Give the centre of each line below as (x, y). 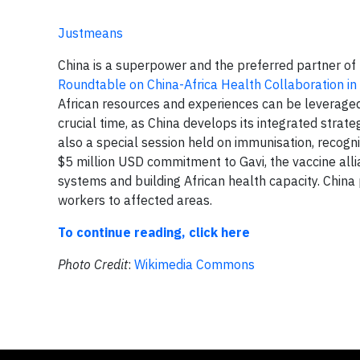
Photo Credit (93, 264)
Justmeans (90, 33)
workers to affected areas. (135, 200)
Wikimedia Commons (194, 264)
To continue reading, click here (154, 232)
